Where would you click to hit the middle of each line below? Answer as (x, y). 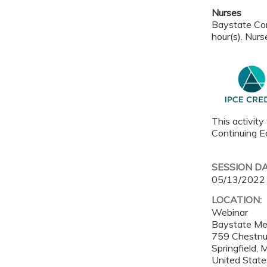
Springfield (234, 248)
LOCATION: (238, 199)
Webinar (230, 212)
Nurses (227, 12)
